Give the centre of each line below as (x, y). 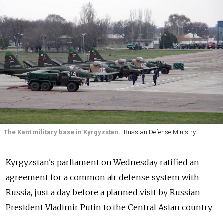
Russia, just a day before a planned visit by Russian (103, 192)
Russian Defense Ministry (160, 132)
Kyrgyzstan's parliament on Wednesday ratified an (103, 162)
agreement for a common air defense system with (103, 177)
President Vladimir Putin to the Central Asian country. (109, 207)
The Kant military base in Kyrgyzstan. (62, 132)
